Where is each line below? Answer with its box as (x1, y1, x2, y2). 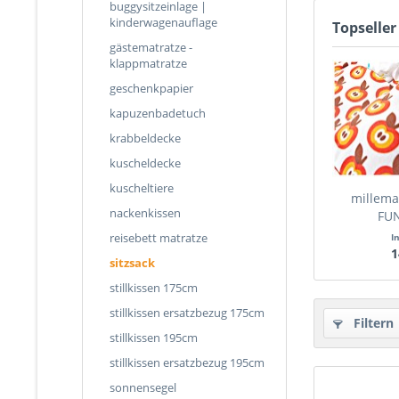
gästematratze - (110, 39, 192, 55)
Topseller (332, 18, 396, 37)
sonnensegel (110, 379, 176, 395)
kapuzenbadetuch (110, 105, 206, 121)
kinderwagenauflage (110, 14, 217, 30)
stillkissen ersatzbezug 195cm (110, 354, 265, 370)
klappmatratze (110, 55, 187, 71)
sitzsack (110, 255, 155, 271)
